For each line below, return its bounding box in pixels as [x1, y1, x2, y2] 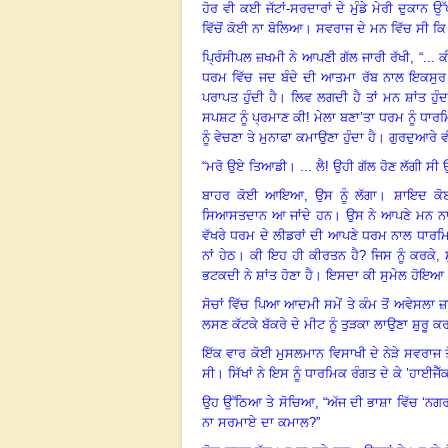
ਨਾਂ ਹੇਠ [202, 247, 236, 263]
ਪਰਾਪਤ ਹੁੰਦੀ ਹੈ [202, 89, 278, 105]
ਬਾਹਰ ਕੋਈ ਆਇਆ [202, 187, 305, 203]
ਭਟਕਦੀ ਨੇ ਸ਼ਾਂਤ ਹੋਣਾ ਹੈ [202, 267, 313, 283]
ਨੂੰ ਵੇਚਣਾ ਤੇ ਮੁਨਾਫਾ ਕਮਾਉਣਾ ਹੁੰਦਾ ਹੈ [202, 129, 376, 145]
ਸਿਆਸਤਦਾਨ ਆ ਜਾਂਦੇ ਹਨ [202, 207, 333, 223]
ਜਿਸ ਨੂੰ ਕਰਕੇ [370, 247, 436, 263]
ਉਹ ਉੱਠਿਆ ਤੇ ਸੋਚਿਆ [202, 394, 315, 410]
